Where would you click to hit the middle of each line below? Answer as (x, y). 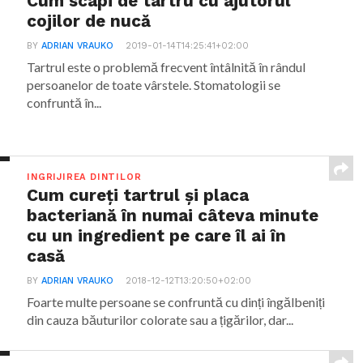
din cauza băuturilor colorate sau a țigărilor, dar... (160, 320)
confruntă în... (64, 102)
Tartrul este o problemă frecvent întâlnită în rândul (167, 67)
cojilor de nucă (89, 21)
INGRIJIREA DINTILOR (84, 177)
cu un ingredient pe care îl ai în (157, 236)
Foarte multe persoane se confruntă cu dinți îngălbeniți (176, 302)
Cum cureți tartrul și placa (138, 195)
